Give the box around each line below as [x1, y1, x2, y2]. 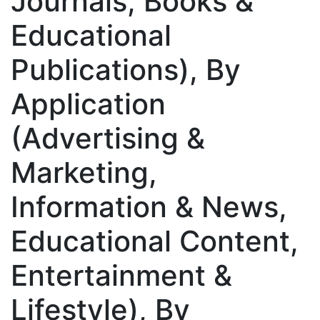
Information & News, [11, 189, 287, 224]
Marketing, [11, 154, 157, 190]
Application [11, 86, 166, 121]
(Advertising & [11, 120, 205, 156]
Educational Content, [11, 223, 299, 259]
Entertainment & [11, 257, 232, 293]
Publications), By [11, 51, 241, 87]
